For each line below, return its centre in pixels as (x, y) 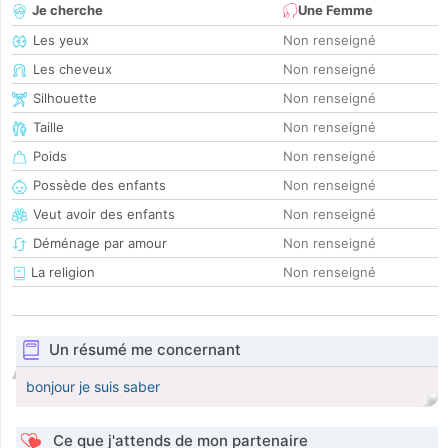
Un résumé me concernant (144, 350)
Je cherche (67, 10)
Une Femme (335, 10)
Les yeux (61, 40)
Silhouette (65, 98)
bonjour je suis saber (93, 387)
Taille (48, 127)
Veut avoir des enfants (104, 214)
